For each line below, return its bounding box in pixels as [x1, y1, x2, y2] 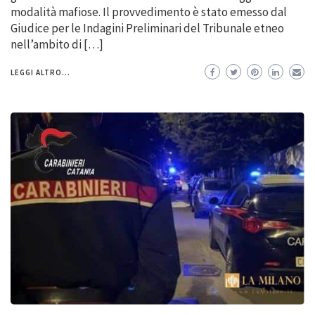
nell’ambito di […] [11, 36, 103, 52]
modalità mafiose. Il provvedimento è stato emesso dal [11, 4, 287, 20]
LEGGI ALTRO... [11, 67, 70, 77]
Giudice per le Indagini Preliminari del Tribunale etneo [11, 20, 284, 36]
